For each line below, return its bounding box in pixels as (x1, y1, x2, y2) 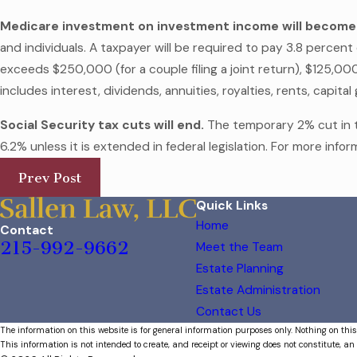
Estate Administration (195, 282, 320, 299)
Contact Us (195, 304, 261, 320)
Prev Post (18, 169, 82, 186)
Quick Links (195, 198, 268, 214)
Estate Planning (195, 261, 284, 277)
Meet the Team (195, 239, 283, 256)
